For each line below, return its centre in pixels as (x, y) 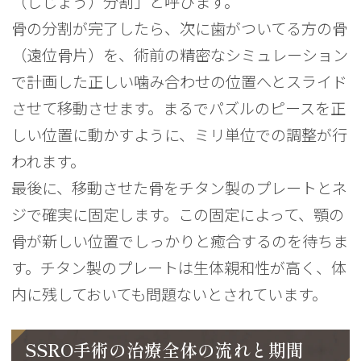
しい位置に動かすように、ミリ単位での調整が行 (180, 135)
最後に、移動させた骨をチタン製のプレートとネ (180, 188)
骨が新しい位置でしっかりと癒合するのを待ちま (180, 241)
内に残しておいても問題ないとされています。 (170, 295)
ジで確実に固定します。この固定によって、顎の (178, 215)
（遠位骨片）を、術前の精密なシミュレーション (180, 55)
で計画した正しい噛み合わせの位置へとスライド (180, 82)
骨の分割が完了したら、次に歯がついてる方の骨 (180, 29)
